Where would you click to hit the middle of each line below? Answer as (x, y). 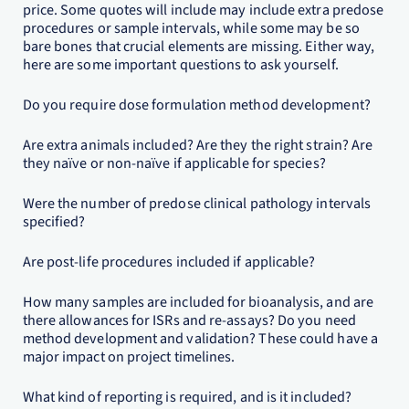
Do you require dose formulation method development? (196, 105)
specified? (54, 222)
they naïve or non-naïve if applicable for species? (174, 163)
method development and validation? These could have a (200, 339)
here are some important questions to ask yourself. (180, 65)
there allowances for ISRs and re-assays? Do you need (189, 320)
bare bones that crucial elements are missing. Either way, (199, 47)
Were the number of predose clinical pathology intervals (197, 204)
